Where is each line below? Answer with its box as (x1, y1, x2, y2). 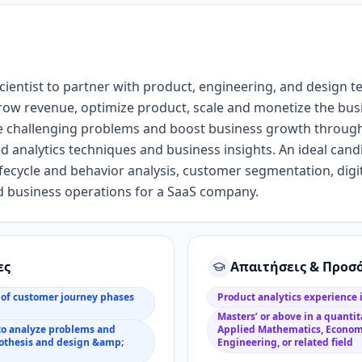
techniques (69, 141, 137, 158)
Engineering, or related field (217, 335, 353, 349)
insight (224, 141, 266, 158)
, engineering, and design (192, 78, 351, 95)
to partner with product (47, 78, 192, 95)
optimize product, (81, 99, 193, 116)
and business (137, 141, 224, 158)
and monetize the (227, 99, 338, 116)
